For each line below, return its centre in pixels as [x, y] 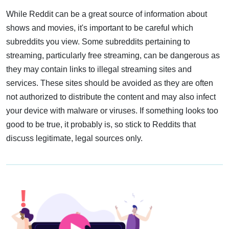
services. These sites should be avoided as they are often [110, 83]
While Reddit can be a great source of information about [107, 14]
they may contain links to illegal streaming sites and [99, 70]
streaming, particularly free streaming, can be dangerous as [113, 56]
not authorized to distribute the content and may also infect [111, 97]
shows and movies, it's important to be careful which [100, 28]
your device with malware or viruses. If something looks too [112, 111]
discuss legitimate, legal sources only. [74, 139]
